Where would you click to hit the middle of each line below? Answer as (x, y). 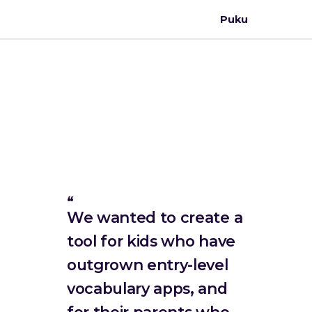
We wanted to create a (155, 217)
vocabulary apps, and (147, 288)
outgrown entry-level (148, 264)
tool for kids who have (151, 241)
